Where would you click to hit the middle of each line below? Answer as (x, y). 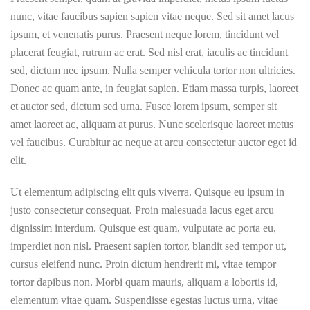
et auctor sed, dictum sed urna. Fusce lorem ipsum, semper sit (144, 106)
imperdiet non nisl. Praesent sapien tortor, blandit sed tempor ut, (148, 246)
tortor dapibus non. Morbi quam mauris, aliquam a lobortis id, (144, 282)
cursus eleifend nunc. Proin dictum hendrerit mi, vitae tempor (143, 264)
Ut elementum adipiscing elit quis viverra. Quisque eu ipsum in (147, 192)
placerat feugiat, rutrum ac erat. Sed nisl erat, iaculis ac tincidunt (149, 52)
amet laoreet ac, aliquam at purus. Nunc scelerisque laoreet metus (152, 124)
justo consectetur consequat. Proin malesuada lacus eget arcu (142, 210)
